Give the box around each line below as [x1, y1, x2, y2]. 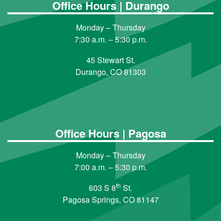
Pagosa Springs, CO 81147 [62, 193, 159, 205]
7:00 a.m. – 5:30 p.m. [74, 161, 147, 173]
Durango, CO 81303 [75, 66, 146, 77]
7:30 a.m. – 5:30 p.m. [74, 33, 147, 45]
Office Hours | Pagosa [55, 125, 166, 141]
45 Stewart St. [86, 54, 135, 66]
